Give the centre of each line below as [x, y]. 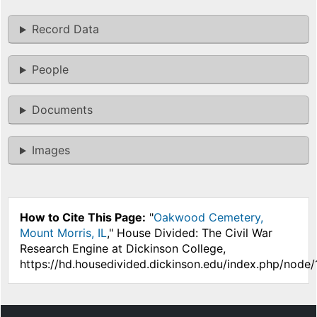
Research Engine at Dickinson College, [123, 249]
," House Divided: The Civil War [190, 233]
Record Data [65, 29]
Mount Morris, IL [63, 233]
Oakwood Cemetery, [208, 218]
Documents [62, 110]
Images [51, 150]
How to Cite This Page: [83, 218]
